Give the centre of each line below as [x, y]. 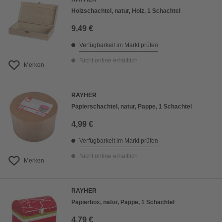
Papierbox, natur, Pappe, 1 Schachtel [123, 202]
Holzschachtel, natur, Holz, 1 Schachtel [126, 11]
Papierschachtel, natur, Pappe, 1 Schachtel [132, 107]
